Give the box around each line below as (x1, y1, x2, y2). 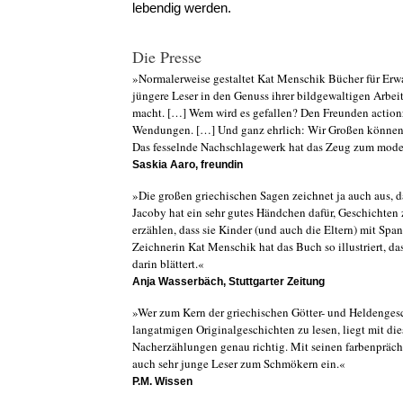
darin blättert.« (132, 255, 204, 272)
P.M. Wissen (132, 375, 193, 388)
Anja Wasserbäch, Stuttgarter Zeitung (132, 275, 325, 288)
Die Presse (132, 46, 201, 67)
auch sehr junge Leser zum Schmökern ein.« (132, 355, 345, 372)
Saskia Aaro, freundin (132, 158, 243, 171)
